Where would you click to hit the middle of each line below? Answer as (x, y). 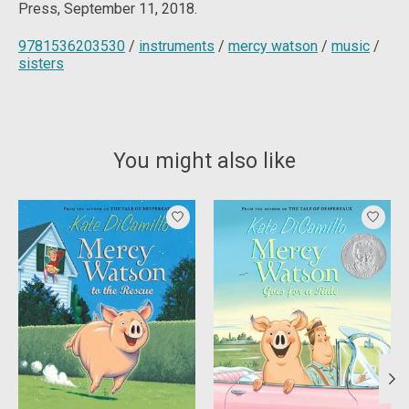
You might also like (204, 161)
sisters (41, 63)
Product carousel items (93, 208)
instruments (177, 46)
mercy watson (273, 46)
